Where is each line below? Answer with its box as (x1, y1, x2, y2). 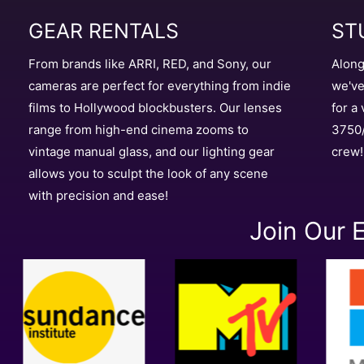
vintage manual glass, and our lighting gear (28, 143, 275, 159)
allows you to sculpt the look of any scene (28, 165, 268, 181)
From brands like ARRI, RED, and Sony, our (28, 55, 271, 71)
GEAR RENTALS (28, 18, 179, 43)
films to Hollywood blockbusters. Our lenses (28, 99, 282, 115)
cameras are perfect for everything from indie (28, 77, 291, 93)
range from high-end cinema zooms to (28, 121, 249, 137)
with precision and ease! (28, 187, 168, 203)
